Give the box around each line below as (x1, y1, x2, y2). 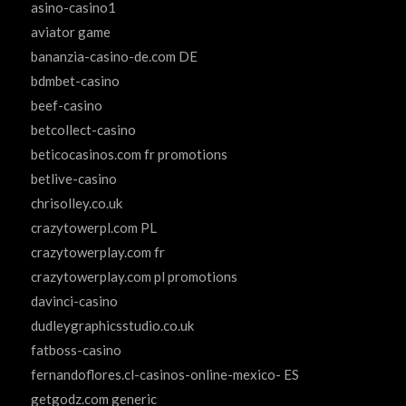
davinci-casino (30, 293, 118, 310)
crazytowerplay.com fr (30, 244, 165, 261)
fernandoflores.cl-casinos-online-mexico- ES (30, 366, 299, 383)
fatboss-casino (30, 342, 121, 359)
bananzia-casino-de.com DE (30, 48, 198, 65)
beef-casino (30, 97, 102, 114)
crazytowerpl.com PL (30, 219, 157, 237)
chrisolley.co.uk (30, 195, 122, 212)
